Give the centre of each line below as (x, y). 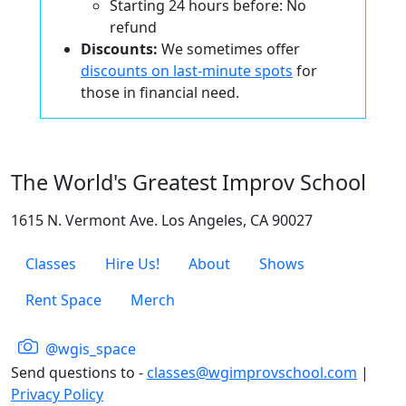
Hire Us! (132, 263)
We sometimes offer (229, 48)
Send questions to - (79, 372)
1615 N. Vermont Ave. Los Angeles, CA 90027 (162, 220)
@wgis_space (89, 348)
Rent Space (63, 300)
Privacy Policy (57, 394)
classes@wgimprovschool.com (252, 372)
